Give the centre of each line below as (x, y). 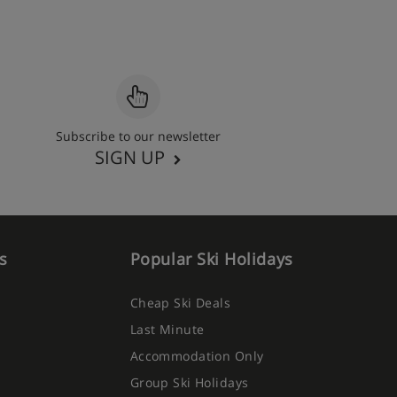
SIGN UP (130, 157)
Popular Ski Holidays (211, 259)
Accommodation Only (197, 356)
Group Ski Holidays (189, 382)
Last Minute (167, 329)
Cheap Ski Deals (180, 303)
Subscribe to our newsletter (138, 136)
